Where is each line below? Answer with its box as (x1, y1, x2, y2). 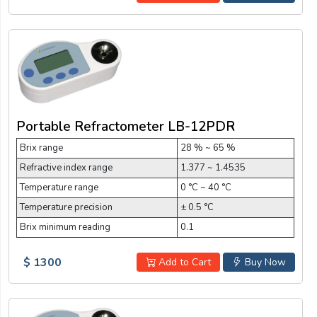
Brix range (20, 142, 63, 155)
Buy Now (241, 255, 286, 270)
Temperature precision (20, 201, 113, 214)
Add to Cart (155, 255, 211, 270)
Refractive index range (20, 161, 113, 175)
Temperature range (20, 181, 98, 195)
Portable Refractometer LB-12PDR (16, 117, 235, 137)
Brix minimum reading (20, 221, 110, 234)
